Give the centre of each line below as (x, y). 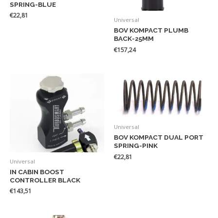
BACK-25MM (134, 39)
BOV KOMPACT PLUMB (151, 30)
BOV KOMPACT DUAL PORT (159, 137)
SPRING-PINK (136, 146)
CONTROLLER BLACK (45, 180)
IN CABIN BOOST (37, 172)
